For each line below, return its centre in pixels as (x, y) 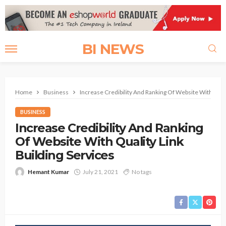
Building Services (65, 155)
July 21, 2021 (100, 172)
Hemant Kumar (48, 172)
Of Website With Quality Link (99, 142)
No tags (142, 172)
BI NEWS (113, 49)
